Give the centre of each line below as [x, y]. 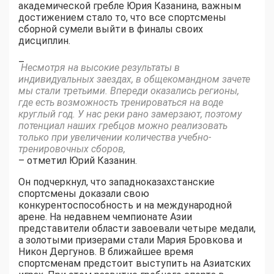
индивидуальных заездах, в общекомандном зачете [134, 79]
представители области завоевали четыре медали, [137, 228]
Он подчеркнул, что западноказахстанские [117, 182]
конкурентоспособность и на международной [125, 205]
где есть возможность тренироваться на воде [121, 102]
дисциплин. [44, 40]
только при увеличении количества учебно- [115, 137]
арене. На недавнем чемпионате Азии [105, 217]
